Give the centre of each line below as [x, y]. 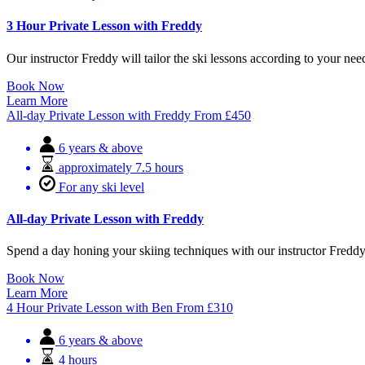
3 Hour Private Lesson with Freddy [104, 26]
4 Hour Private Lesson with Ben [90, 308]
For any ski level [101, 187]
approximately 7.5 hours [121, 167]
